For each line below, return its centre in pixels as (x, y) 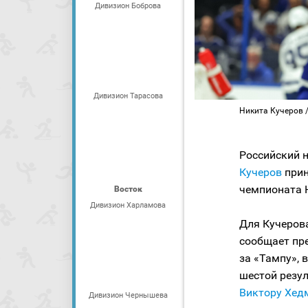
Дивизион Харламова (128, 205)
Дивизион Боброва (128, 6)
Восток (128, 189)
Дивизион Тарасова (128, 96)
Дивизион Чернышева (128, 295)
